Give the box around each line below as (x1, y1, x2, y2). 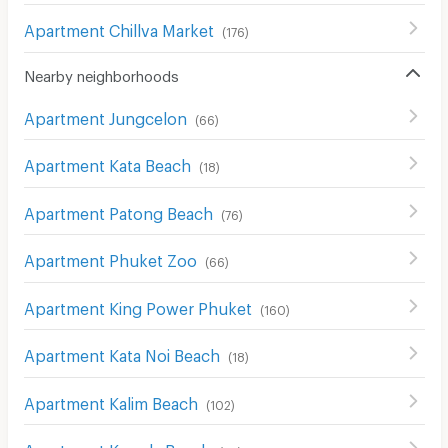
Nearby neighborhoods (23, 66, 179, 79)
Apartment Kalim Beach (23, 393, 198, 407)
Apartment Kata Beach (23, 156, 191, 170)
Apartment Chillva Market (23, 21, 214, 35)
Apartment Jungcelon (23, 108, 187, 122)
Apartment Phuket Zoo (23, 251, 197, 265)
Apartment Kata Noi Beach (23, 346, 220, 360)
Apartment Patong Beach (23, 203, 213, 217)
